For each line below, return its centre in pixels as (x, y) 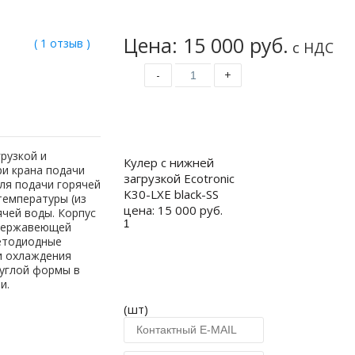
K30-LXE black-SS (171, 194)
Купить (193, 124)
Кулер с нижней (169, 162)
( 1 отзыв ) (62, 43)
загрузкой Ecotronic (179, 178)
